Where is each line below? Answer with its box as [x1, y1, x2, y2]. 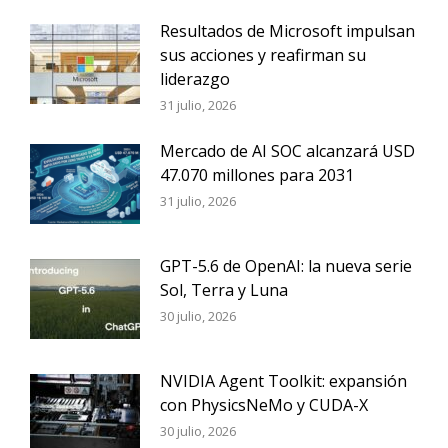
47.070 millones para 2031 [160, 164, 354, 186]
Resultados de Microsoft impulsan [160, 20, 415, 42]
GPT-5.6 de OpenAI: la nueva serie [160, 255, 412, 277]
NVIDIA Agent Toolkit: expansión [160, 370, 407, 392]
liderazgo [160, 68, 230, 90]
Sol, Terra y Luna [160, 279, 288, 301]
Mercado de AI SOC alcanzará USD [160, 140, 415, 162]
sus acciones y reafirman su [160, 44, 366, 66]
